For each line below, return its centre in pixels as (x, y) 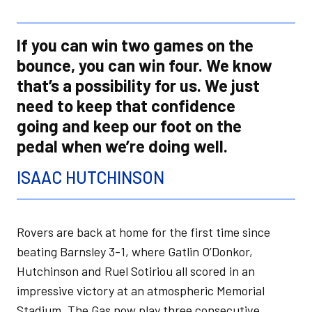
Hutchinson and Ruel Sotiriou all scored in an (136, 271)
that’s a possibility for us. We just (138, 85)
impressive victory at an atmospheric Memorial (141, 290)
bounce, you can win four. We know (145, 65)
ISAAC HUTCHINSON (91, 177)
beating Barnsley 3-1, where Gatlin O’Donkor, (135, 251)
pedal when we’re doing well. (122, 146)
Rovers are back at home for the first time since (143, 232)
